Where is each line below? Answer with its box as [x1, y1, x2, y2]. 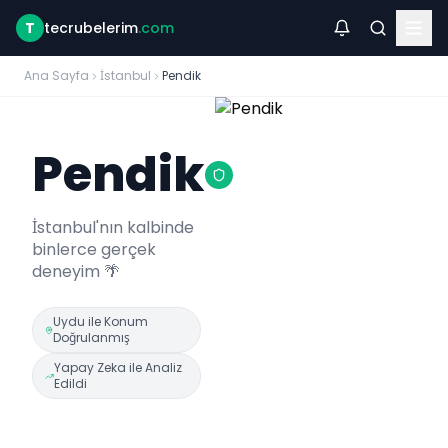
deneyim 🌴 [32, 260, 120, 283]
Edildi [53, 375, 87, 392]
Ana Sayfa [24, 67, 89, 84]
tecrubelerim [44, 18, 138, 38]
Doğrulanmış [53, 329, 131, 346]
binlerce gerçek [32, 238, 156, 261]
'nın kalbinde [96, 216, 194, 239]
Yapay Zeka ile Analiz [53, 359, 182, 376]
